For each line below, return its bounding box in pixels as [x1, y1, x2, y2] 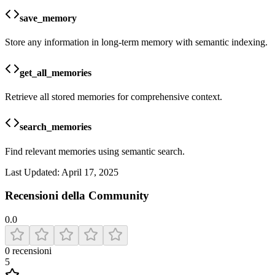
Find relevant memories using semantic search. [5, 145, 185, 157]
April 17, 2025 [61, 166, 118, 177]
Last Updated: [5, 166, 60, 177]
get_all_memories [20, 67, 91, 78]
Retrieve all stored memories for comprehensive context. [5, 91, 222, 102]
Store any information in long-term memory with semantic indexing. [5, 37, 268, 48]
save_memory [20, 13, 77, 24]
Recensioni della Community [5, 189, 149, 203]
